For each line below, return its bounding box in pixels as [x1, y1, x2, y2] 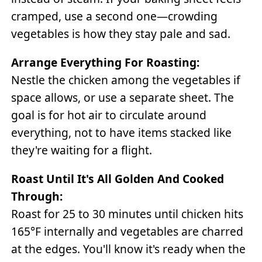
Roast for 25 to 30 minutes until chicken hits [11, 206, 244, 222]
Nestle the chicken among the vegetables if [11, 72, 241, 88]
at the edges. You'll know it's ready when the [11, 241, 246, 257]
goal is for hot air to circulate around [11, 107, 207, 123]
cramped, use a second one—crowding [11, 8, 218, 25]
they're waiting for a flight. [11, 142, 153, 158]
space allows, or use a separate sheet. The [11, 89, 235, 106]
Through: [11, 188, 63, 205]
